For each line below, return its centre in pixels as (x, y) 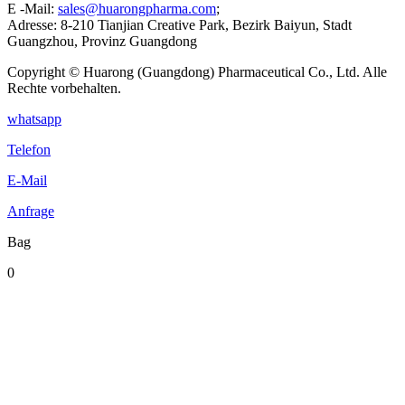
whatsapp (34, 119)
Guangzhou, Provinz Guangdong (102, 41)
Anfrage (31, 211)
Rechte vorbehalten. (64, 88)
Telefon (29, 150)
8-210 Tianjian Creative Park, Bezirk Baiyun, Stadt (206, 25)
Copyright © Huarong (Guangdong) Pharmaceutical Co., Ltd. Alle (197, 72)
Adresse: (34, 25)
